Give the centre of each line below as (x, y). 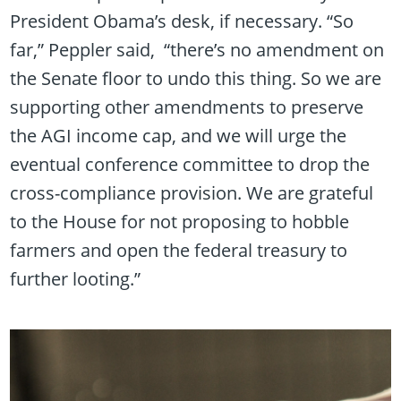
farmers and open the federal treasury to (179, 251)
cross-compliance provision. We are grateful (192, 193)
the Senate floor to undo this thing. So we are (196, 79)
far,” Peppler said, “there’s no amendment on (197, 50)
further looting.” (76, 279)
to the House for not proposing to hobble (180, 222)
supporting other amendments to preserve (187, 107)
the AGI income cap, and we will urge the (179, 136)
